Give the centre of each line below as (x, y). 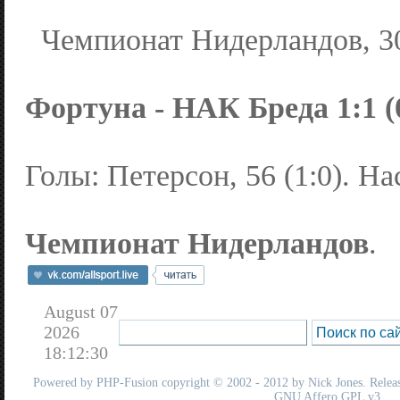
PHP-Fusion (127, 382)
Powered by (65, 382)
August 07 (81, 311)
